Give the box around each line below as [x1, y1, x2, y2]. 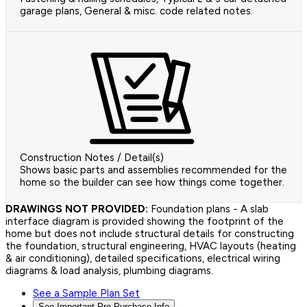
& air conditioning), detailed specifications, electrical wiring [5, 252, 280, 265]
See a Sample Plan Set [33, 287, 140, 300]
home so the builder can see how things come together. [20, 176, 284, 189]
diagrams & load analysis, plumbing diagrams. [5, 265, 213, 278]
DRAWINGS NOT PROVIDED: [5, 203, 148, 216]
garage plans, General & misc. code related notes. [20, 5, 253, 18]
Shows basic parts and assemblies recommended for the [20, 164, 287, 177]
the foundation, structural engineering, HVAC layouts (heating [5, 240, 296, 253]
